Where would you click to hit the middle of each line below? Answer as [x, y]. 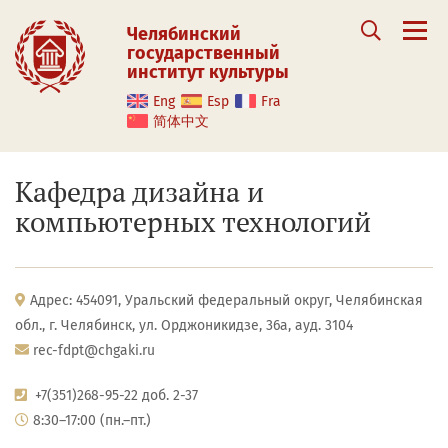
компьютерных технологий [193, 221]
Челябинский [184, 34]
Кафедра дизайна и [139, 191]
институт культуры [208, 72]
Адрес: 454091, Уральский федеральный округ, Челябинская [224, 300]
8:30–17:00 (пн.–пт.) [90, 420]
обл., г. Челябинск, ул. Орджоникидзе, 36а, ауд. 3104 [184, 325]
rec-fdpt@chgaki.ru [94, 350]
